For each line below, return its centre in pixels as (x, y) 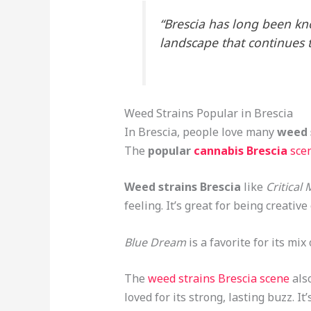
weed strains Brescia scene (218, 279)
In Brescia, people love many (200, 132)
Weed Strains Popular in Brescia (208, 113)
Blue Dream (155, 242)
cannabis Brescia (240, 150)
